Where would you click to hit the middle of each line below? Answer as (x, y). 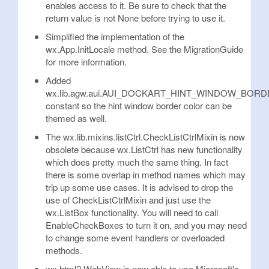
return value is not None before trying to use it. (135, 18)
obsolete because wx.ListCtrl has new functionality (144, 149)
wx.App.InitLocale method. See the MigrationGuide (144, 49)
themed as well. (76, 118)
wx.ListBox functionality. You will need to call (132, 212)
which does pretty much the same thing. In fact (137, 162)
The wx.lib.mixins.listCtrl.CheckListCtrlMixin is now (145, 137)
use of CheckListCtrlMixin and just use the (128, 200)
